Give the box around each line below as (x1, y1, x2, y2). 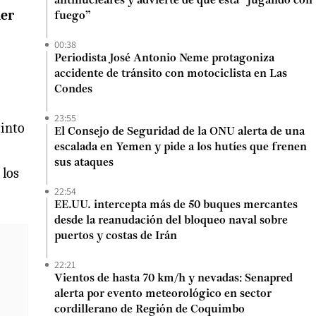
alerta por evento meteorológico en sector (54, 288, 272, 300)
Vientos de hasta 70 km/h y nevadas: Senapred (54, 273, 293, 284)
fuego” (54, 11, 91, 22)
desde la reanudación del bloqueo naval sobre (54, 215, 288, 226)
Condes (54, 84, 92, 95)
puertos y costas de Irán (54, 231, 177, 242)
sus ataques (54, 157, 114, 169)
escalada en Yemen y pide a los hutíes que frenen (54, 142, 307, 153)
